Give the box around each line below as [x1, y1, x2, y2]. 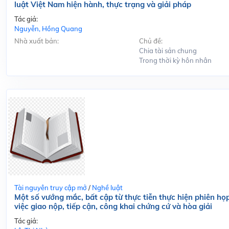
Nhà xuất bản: [14, 36, 59, 45]
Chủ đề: [139, 36, 163, 45]
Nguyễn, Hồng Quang [14, 24, 82, 33]
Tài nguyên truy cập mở [14, 183, 87, 192]
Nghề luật [92, 183, 123, 192]
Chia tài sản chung [139, 46, 197, 55]
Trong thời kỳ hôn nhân [139, 56, 212, 64]
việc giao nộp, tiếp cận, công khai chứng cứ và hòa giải [14, 201, 212, 211]
